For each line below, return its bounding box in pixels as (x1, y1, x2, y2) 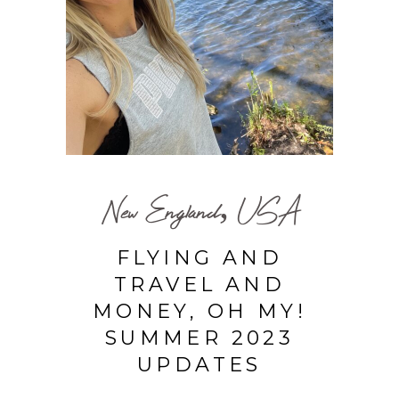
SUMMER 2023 (104, 325, 295, 350)
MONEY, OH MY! (92, 298, 307, 323)
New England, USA (102, 188, 297, 232)
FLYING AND (117, 245, 282, 270)
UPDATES (137, 352, 262, 377)
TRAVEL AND (114, 272, 285, 297)
